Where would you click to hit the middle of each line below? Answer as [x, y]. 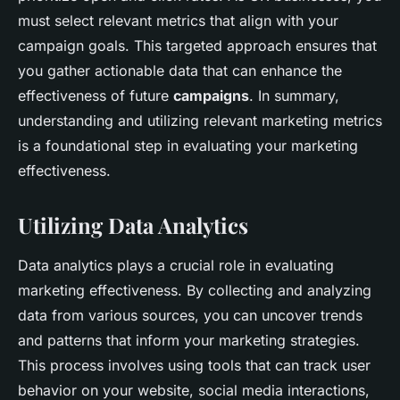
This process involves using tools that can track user [194, 365]
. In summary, [294, 96]
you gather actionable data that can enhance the [180, 71]
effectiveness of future [96, 96]
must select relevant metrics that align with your [178, 21]
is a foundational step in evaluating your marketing [188, 146]
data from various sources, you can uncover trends [190, 315]
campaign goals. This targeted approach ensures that [197, 46]
